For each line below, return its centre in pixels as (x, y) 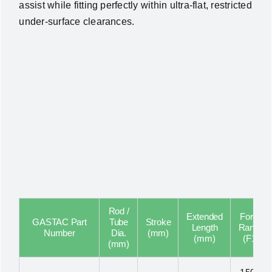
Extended (205, 217)
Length (205, 228)
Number (59, 233)
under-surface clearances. (77, 22)
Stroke (158, 222)
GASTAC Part (59, 222)
